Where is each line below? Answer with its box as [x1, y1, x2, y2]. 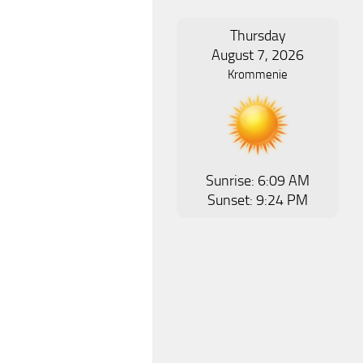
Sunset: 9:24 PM [207, 191, 308, 210]
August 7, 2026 [211, 46, 304, 65]
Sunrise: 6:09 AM [206, 172, 310, 190]
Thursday [229, 27, 286, 45]
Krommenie [228, 67, 288, 83]
